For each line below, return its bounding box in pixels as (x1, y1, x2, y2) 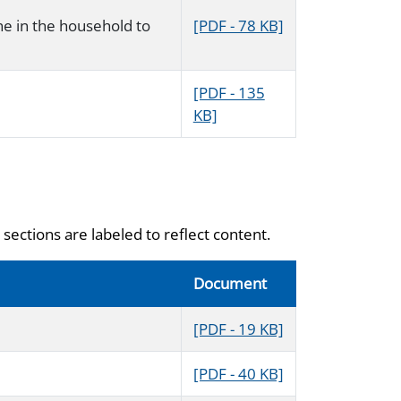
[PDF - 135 (192, 81, 265, 103)
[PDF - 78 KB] (192, 14, 284, 36)
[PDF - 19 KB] (192, 319, 284, 339)
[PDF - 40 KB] (192, 363, 284, 384)
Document (192, 273, 267, 294)
